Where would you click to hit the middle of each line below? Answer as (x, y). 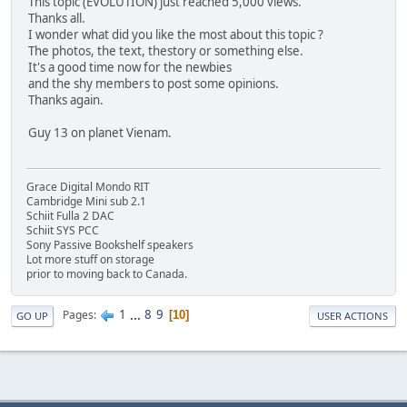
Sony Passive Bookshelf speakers (110, 244)
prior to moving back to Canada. (107, 273)
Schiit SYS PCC (63, 230)
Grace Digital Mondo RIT (88, 186)
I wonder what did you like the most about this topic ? (176, 35)
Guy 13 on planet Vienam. (100, 133)
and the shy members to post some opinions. (154, 84)
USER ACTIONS (352, 315)
